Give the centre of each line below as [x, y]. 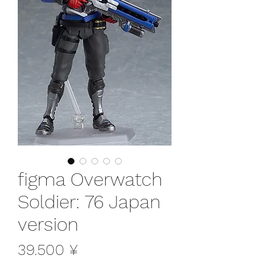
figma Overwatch [90, 179]
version [48, 224]
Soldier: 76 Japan [89, 201]
